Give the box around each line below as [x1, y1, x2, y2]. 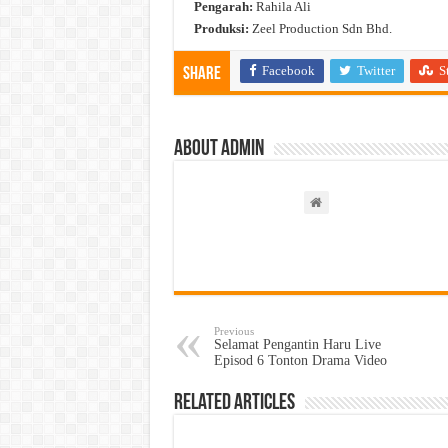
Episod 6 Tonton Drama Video [213, 353, 387, 369]
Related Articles [173, 392, 295, 416]
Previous [213, 325, 254, 338]
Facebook [261, 63, 315, 79]
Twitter [356, 63, 395, 79]
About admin [173, 138, 264, 162]
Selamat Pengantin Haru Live [213, 337, 381, 353]
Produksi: [193, 21, 249, 37]
